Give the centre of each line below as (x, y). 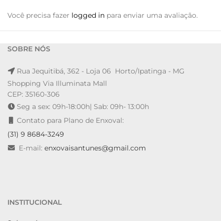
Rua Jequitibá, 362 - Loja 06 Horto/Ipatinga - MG (101, 71)
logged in (88, 15)
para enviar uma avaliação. (151, 15)
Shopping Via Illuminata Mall (57, 83)
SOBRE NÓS (29, 49)
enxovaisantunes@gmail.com (95, 148)
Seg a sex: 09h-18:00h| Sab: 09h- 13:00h (83, 107)
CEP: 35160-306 (34, 94)
